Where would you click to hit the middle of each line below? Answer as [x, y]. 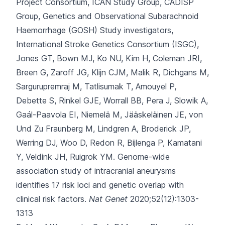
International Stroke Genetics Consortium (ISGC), [107, 44]
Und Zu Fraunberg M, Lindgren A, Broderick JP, [103, 129]
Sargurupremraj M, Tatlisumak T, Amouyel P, [96, 86]
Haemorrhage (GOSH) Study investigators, [95, 30]
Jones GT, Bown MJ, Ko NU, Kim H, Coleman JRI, [109, 58]
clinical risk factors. [51, 199]
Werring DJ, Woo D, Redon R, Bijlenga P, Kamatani [109, 143]
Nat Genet [108, 199]
